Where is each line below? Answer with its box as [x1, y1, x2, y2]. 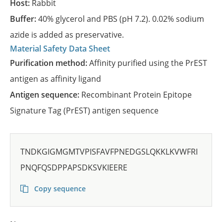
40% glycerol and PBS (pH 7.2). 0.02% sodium [38, 13, 204, 24]
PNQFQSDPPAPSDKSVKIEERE [20, 162, 127, 173]
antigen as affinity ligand [10, 73, 101, 84]
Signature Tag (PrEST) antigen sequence [10, 105, 159, 116]
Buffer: [15, 13, 38, 24]
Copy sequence [32, 184, 86, 193]
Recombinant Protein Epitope [81, 89, 192, 100]
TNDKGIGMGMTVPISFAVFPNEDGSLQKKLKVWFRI [20, 146, 198, 157]
